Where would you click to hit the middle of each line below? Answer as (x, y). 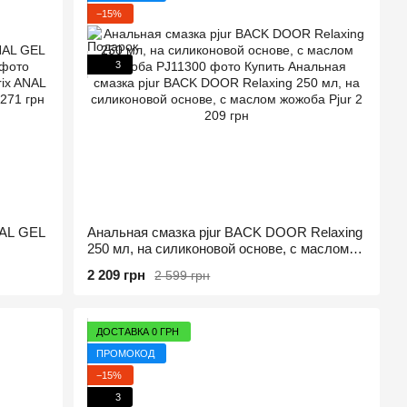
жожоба (112, 265)
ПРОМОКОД (126, 353)
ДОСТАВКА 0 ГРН (138, 331)
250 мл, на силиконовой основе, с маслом (218, 248)
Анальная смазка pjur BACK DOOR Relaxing (225, 232)
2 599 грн (183, 275)
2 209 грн (117, 275)
